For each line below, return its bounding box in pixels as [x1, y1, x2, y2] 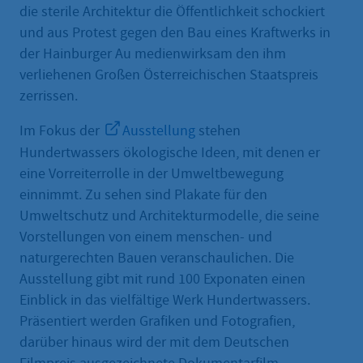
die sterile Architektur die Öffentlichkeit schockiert [19, 2, 325, 22]
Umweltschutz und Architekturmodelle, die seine [19, 207, 319, 226]
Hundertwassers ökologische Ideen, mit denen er [19, 143, 320, 163]
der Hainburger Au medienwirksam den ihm [19, 45, 286, 64]
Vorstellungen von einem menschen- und [19, 228, 272, 247]
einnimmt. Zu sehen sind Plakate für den [19, 186, 267, 205]
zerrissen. [19, 87, 78, 106]
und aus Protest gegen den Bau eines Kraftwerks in [19, 23, 331, 43]
